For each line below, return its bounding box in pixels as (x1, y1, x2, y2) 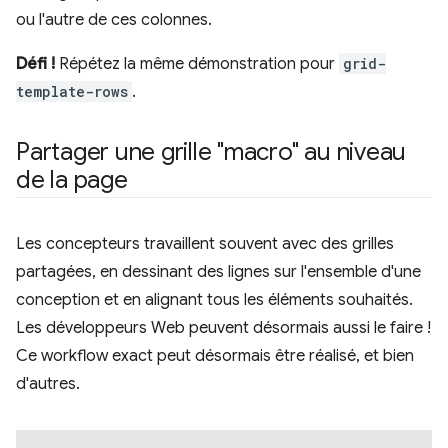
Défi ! (16, 54, 55, 74)
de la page (16, 165, 128, 195)
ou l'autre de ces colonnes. (16, 10, 212, 30)
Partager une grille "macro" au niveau (16, 137, 407, 167)
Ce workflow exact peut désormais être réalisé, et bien (16, 346, 414, 366)
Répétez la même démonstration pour (55, 54, 339, 74)
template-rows (16, 82, 128, 101)
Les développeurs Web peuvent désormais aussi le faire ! (16, 318, 431, 338)
